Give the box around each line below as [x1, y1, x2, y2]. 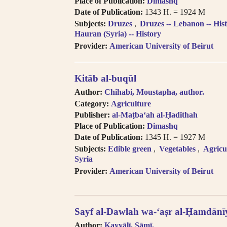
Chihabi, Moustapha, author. [104, 87, 204, 96]
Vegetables [159, 144, 196, 154]
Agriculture [111, 99, 151, 108]
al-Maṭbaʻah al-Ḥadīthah [112, 110, 198, 120]
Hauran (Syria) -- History [74, 29, 161, 39]
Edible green [108, 144, 152, 154]
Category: [74, 99, 109, 108]
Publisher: [74, 110, 110, 120]
